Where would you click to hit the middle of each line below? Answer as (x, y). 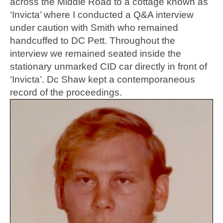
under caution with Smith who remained (94, 28)
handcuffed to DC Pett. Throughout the (93, 41)
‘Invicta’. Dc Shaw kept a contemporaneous (103, 80)
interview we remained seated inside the (96, 54)
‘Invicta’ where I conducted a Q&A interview (102, 15)
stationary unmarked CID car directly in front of (109, 67)
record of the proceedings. (66, 93)
